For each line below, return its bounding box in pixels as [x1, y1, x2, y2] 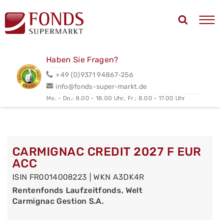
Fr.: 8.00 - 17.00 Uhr [128, 94, 186, 102]
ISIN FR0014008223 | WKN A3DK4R [12, 172, 144, 182]
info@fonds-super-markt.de [55, 82, 147, 91]
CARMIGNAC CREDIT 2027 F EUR [12, 145, 201, 159]
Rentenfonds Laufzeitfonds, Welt [12, 186, 142, 195]
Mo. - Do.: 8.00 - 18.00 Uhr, [46, 94, 126, 102]
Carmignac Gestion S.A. [12, 196, 104, 206]
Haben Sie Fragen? [46, 55, 119, 64]
